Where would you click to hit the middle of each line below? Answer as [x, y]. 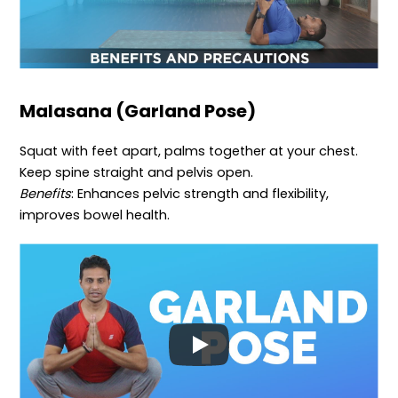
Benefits [46, 194]
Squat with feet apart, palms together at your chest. [189, 151]
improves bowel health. [95, 215]
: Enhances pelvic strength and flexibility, [200, 194]
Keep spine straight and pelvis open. [137, 173]
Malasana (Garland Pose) [138, 111]
